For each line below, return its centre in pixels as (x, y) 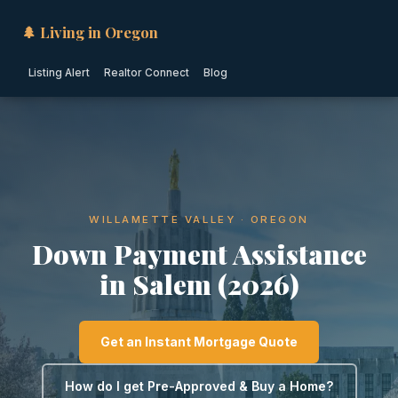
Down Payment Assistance (199, 254)
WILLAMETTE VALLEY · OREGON (199, 219)
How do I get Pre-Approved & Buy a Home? (199, 386)
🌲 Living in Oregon (90, 32)
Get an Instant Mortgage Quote (199, 342)
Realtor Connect (147, 73)
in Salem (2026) (199, 284)
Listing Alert (59, 73)
